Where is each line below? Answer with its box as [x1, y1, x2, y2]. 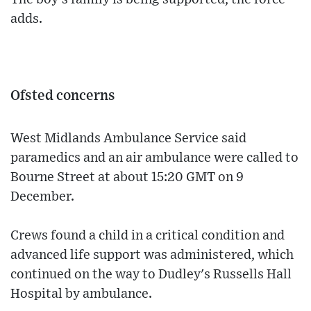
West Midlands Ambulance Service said [10, 132, 246, 146]
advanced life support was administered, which [10, 249, 294, 262]
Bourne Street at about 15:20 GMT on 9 [10, 171, 244, 185]
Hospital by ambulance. [10, 287, 152, 301]
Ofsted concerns [10, 89, 115, 103]
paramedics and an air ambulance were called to [10, 151, 299, 165]
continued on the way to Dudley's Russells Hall [10, 268, 292, 282]
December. [10, 190, 74, 204]
